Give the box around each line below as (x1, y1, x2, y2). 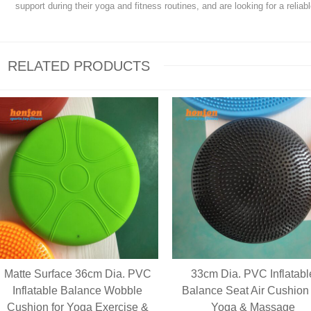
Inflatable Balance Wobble (12, 284, 142, 296)
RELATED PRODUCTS (3, 58, 150, 74)
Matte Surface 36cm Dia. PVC (3, 267, 151, 280)
